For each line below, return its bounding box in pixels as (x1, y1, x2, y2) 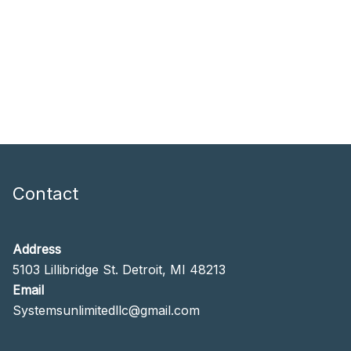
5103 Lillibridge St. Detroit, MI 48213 (13, 262, 226, 278)
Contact (13, 183, 78, 204)
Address (13, 241, 61, 258)
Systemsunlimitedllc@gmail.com (13, 302, 200, 319)
